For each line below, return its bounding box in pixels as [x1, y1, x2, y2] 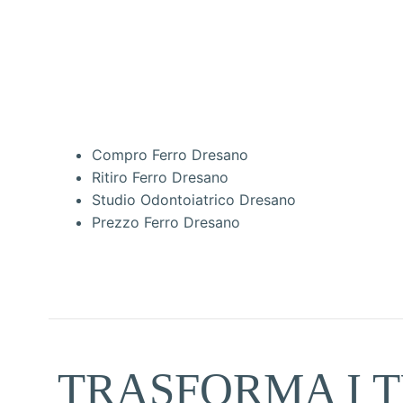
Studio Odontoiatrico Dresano [92, 191, 296, 210]
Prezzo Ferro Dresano [92, 213, 240, 232]
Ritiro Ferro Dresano [92, 168, 228, 187]
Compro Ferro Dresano [92, 146, 248, 165]
